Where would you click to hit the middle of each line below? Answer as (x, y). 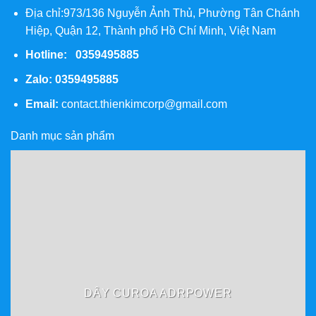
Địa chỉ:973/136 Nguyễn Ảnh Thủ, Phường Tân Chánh (162, 13)
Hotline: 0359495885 (82, 55)
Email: (42, 104)
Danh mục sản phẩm (62, 136)
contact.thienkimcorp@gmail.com (144, 104)
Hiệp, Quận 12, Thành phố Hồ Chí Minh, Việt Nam (150, 30)
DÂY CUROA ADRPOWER (158, 293)
